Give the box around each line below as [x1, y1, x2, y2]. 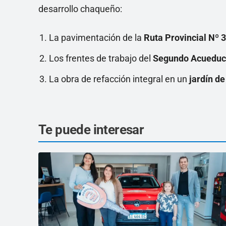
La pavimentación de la [49, 32, 144, 43]
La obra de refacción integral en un [49, 74, 189, 84]
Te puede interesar [38, 122, 144, 137]
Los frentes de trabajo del [49, 53, 153, 64]
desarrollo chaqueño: [38, 4, 122, 14]
